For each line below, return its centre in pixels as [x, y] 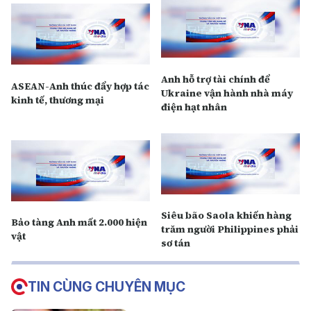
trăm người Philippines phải [230, 229]
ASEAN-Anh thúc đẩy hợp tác [80, 86]
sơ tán [176, 243]
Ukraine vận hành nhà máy [227, 93]
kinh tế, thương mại [58, 100]
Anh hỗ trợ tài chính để [216, 79]
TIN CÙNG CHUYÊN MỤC [107, 287]
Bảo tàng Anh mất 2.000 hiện [79, 222]
